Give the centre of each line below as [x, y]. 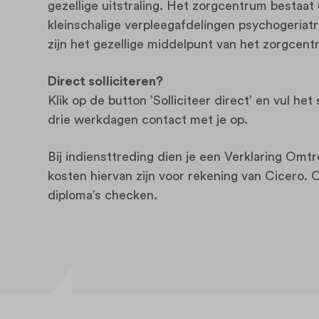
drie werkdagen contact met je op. [150, 119]
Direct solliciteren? [107, 81]
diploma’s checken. [104, 195]
